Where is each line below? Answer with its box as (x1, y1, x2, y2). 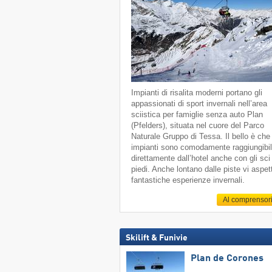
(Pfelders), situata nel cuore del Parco (131, 121, 265, 131)
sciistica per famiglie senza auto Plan (131, 110, 263, 120)
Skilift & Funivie (125, 233, 188, 242)
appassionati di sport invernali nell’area (131, 99, 268, 109)
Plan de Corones (190, 253, 263, 263)
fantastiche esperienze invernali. (131, 175, 245, 185)
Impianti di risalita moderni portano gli (131, 88, 263, 98)
